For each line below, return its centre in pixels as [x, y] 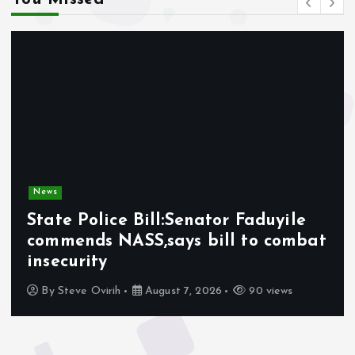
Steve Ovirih [89, 292]
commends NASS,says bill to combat [177, 242]
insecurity [67, 262]
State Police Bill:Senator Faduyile [166, 221]
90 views [269, 292]
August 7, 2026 [181, 292]
